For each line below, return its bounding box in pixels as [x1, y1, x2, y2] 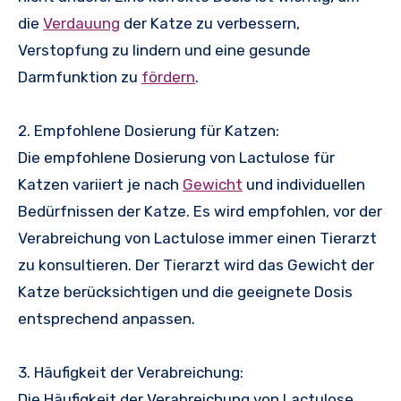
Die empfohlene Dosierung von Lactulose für [18, 149, 335, 167]
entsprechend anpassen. [18, 310, 195, 328]
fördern [141, 68, 195, 87]
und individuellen [243, 175, 365, 194]
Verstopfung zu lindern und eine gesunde [18, 41, 311, 60]
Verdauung [43, 14, 120, 33]
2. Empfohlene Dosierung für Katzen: [18, 122, 279, 141]
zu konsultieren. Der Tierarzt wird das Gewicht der [18, 256, 374, 275]
